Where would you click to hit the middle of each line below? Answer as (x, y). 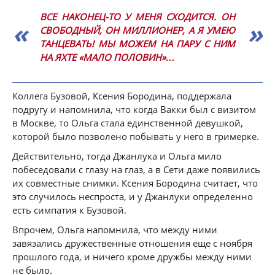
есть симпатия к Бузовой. (69, 210)
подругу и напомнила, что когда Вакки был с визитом (134, 109)
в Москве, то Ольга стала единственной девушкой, (128, 123)
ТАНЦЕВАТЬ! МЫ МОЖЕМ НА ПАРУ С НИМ (137, 44)
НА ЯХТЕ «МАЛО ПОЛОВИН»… (107, 57)
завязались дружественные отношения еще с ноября (132, 243)
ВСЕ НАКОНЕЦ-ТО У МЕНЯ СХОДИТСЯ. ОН (137, 17)
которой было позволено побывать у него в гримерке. (136, 136)
